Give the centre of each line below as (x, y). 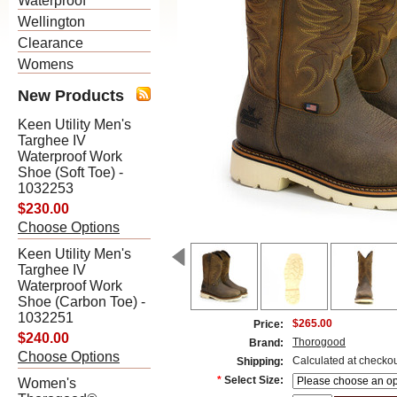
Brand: (266, 343)
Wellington (51, 22)
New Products (71, 96)
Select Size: (254, 380)
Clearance (51, 43)
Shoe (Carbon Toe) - (82, 302)
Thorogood (319, 342)
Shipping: (260, 362)
